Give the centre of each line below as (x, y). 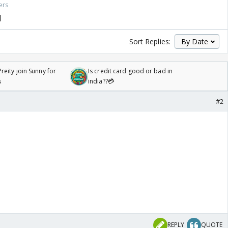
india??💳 (101, 81)
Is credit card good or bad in (130, 71)
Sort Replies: (150, 42)
